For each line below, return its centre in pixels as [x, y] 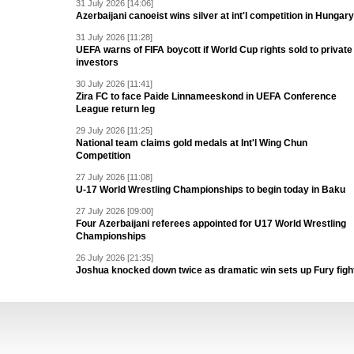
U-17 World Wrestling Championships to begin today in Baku [211, 190]
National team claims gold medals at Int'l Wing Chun [192, 143]
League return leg [115, 109]
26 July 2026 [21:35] [115, 258]
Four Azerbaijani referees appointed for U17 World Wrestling [211, 224]
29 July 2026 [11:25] [114, 130]
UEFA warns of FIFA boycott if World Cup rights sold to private [214, 50]
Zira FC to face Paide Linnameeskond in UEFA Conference [206, 96]
